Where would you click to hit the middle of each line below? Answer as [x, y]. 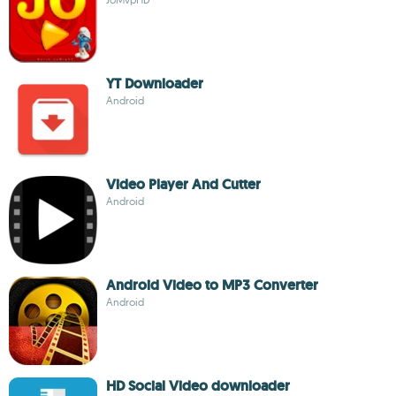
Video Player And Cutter [183, 184]
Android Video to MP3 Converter [212, 285]
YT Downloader [155, 84]
